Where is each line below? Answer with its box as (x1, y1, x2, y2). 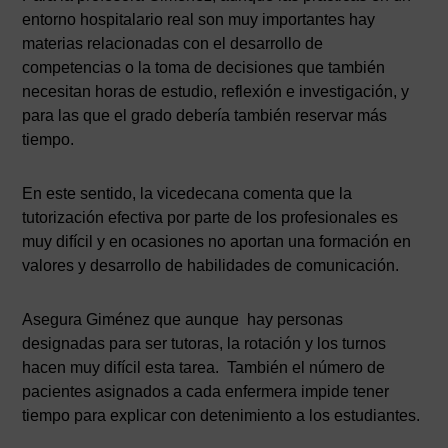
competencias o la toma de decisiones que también (22, 58, 386, 76)
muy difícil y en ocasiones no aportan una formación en (22, 232, 412, 250)
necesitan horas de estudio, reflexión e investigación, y (22, 82, 410, 100)
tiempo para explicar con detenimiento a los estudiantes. (22, 406, 421, 424)
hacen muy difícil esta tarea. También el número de (22, 358, 386, 376)
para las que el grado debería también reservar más (22, 106, 388, 124)
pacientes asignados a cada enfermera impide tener (22, 382, 390, 400)
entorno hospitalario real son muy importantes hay (22, 10, 376, 28)
